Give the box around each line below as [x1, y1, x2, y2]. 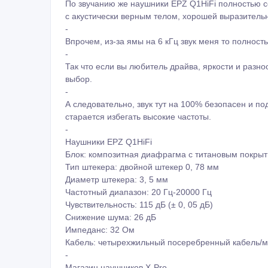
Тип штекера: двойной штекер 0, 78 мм [65, 160, 219, 170]
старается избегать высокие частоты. [65, 109, 211, 120]
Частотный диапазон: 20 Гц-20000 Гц [65, 185, 212, 195]
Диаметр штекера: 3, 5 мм [65, 172, 168, 182]
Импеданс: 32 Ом [65, 223, 135, 233]
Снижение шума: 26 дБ [65, 210, 156, 220]
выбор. [65, 72, 92, 82]
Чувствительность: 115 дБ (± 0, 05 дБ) [65, 197, 213, 208]
